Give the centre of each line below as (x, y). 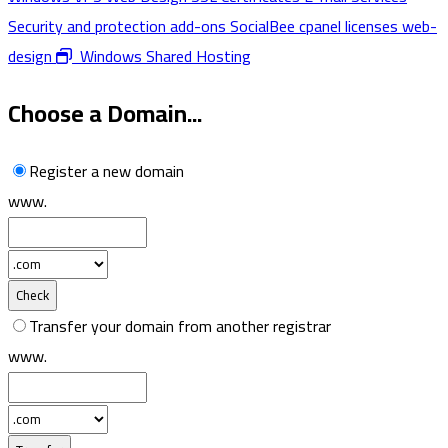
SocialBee (264, 25)
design (32, 55)
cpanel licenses (350, 25)
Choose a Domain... (105, 113)
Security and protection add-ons (119, 25)
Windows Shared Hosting (161, 55)
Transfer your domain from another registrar (180, 325)
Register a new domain (106, 170)
